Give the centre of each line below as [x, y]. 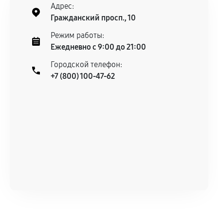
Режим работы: [77, 35]
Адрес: [62, 6]
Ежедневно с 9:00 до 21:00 [98, 47]
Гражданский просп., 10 [93, 18]
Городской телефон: [86, 64]
